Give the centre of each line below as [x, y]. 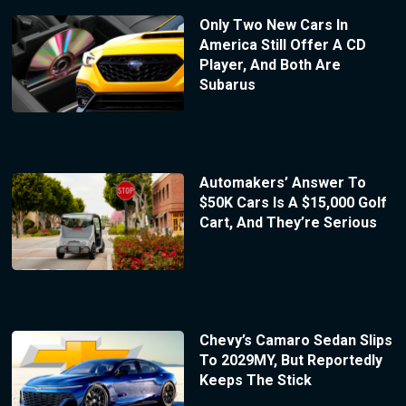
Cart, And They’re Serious [288, 222]
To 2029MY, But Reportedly [290, 360]
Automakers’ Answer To [282, 182]
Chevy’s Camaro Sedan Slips [295, 340]
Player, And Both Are [270, 65]
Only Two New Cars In [273, 25]
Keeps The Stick [255, 380]
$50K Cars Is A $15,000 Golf [293, 202]
